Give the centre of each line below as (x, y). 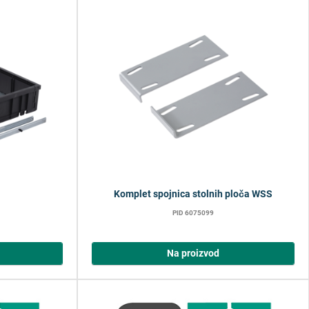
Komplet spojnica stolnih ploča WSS (193, 193)
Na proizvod (193, 253)
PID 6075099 (193, 212)
